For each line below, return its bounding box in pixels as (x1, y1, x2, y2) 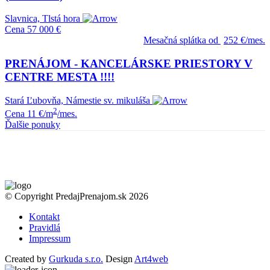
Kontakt (29, 212, 60, 222)
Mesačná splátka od (143, 35, 218, 46)
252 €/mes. (224, 35, 265, 46)
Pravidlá (29, 222, 60, 233)
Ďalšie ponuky (5, 119, 60, 130)
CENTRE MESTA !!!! (5, 71, 115, 84)
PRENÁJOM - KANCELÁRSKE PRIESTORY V (5, 57, 253, 71)
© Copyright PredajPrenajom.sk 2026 (5, 191, 148, 202)
